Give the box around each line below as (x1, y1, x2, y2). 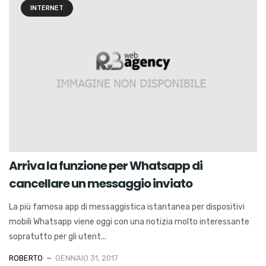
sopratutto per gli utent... (9, 231, 106, 242)
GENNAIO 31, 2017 (55, 253, 118, 262)
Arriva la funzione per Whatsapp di (9, 157, 202, 174)
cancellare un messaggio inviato (9, 175, 192, 192)
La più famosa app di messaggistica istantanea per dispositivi (9, 201, 245, 212)
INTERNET (30, 4, 64, 12)
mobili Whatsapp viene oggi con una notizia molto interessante (9, 216, 249, 227)
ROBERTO (9, 253, 43, 262)
